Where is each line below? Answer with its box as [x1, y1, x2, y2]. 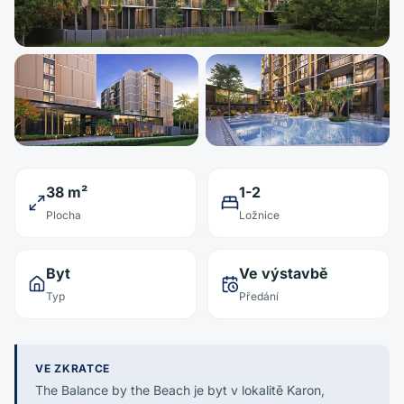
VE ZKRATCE [35, 362, 111, 375]
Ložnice [239, 208, 280, 222]
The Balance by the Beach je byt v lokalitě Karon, [35, 382, 325, 398]
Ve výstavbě [239, 264, 328, 282]
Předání [239, 289, 279, 303]
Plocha [46, 208, 81, 222]
